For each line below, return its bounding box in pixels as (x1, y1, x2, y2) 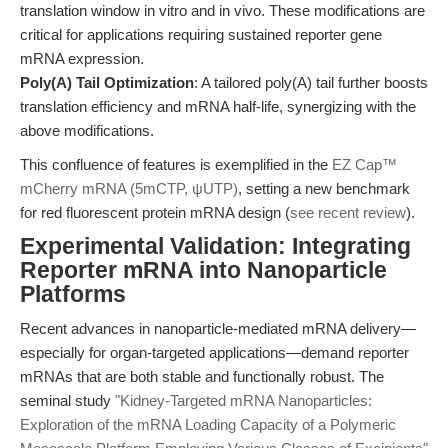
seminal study (20, 392, 115, 409)
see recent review (290, 204, 406, 221)
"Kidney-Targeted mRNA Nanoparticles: (115, 392, 372, 409)
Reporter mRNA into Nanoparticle (20, 258, 387, 283)
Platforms (20, 282, 126, 307)
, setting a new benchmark (238, 180, 410, 197)
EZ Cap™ (332, 156, 397, 173)
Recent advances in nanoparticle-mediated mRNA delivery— (20, 320, 416, 337)
